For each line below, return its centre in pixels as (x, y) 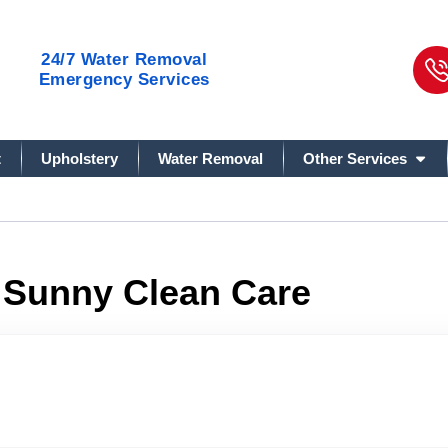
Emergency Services (124, 79)
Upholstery (79, 158)
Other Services (355, 158)
